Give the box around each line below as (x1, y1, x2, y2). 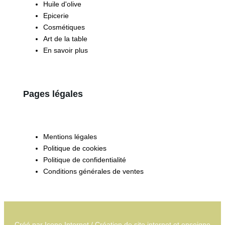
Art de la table (43, 35, 87, 43)
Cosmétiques (43, 23, 85, 32)
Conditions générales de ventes (43, 167, 144, 176)
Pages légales (23, 89, 83, 99)
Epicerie (43, 12, 69, 20)
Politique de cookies (43, 144, 106, 153)
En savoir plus (43, 46, 88, 55)
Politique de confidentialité (43, 156, 126, 164)
